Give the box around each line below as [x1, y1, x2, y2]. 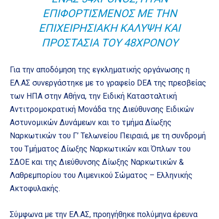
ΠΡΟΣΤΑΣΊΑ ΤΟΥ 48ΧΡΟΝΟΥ [41, 36, 178, 49]
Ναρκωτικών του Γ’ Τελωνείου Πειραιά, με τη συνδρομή [10, 131, 206, 140]
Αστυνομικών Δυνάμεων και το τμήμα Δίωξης [10, 117, 172, 127]
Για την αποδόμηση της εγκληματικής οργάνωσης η [10, 65, 190, 74]
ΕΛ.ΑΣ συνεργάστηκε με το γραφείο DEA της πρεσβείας [10, 78, 206, 88]
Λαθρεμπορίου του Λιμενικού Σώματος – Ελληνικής [10, 170, 193, 180]
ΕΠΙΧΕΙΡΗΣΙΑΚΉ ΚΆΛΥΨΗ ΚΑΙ [39, 22, 180, 34]
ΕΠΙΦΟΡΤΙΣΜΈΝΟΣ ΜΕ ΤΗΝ [42, 7, 177, 20]
